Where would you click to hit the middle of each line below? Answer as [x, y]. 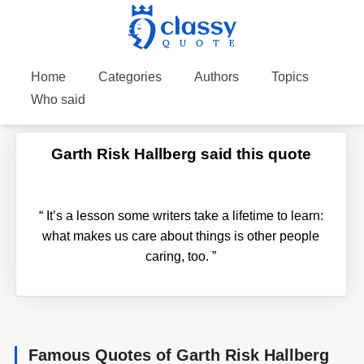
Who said [58, 100]
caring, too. [179, 256]
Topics [290, 77]
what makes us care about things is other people [181, 236]
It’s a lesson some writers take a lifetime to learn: [183, 215]
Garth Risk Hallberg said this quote [181, 154]
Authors [216, 77]
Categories [130, 77]
